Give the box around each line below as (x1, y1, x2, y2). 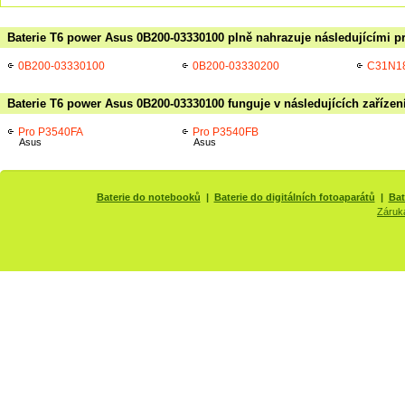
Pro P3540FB (193, 126, 259, 137)
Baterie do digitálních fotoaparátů (213, 192, 375, 202)
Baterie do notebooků (96, 192, 201, 202)
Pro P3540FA (18, 126, 83, 137)
